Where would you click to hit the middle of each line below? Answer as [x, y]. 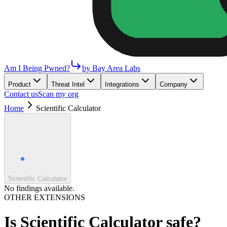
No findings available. [39, 188]
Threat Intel [68, 84]
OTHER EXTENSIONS [45, 197]
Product [20, 84]
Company [174, 84]
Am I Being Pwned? [37, 68]
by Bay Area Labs [111, 68]
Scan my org [58, 94]
